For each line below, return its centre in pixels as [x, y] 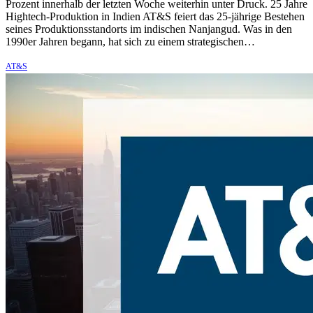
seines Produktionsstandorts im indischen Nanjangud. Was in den [149, 29]
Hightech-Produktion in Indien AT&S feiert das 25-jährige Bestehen [155, 16]
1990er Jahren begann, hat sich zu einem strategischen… [130, 41]
